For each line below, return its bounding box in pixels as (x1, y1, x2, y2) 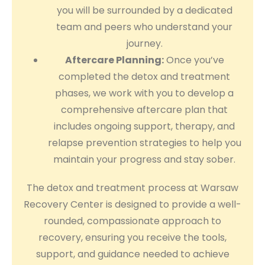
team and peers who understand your (56, 20, 232, 34)
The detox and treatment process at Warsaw (27, 181, 238, 195)
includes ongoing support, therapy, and (54, 119, 235, 134)
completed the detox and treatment (59, 70, 230, 84)
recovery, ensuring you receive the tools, (38, 231, 227, 245)
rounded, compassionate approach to (44, 214, 221, 228)
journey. (126, 37, 163, 51)
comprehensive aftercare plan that (61, 103, 228, 117)
